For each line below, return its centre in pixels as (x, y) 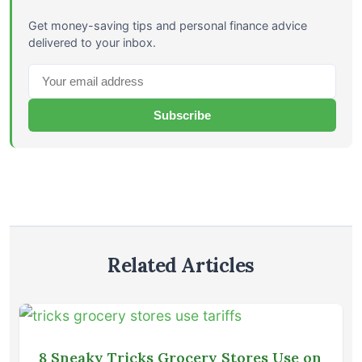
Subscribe (182, 116)
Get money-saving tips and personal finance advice (168, 26)
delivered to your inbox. (92, 43)
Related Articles (181, 266)
